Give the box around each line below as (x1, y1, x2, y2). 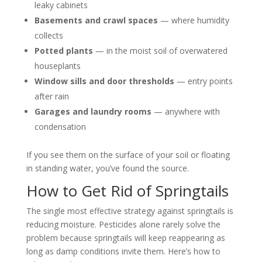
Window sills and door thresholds (34, 75, 174, 87)
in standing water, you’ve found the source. (26, 162, 189, 174)
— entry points (174, 75, 233, 87)
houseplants (34, 60, 81, 71)
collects (34, 29, 63, 41)
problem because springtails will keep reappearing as (26, 232, 225, 243)
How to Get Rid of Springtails (26, 180, 229, 201)
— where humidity (157, 14, 229, 26)
